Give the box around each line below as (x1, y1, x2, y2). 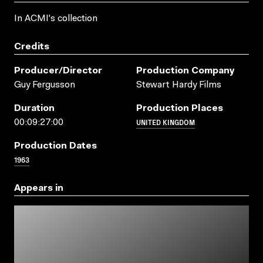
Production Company (136, 66, 235, 76)
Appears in (14, 183, 63, 193)
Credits (14, 42, 49, 52)
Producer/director (14, 66, 102, 76)
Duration (14, 103, 55, 113)
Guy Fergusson (14, 80, 75, 90)
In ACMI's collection (14, 14, 97, 23)
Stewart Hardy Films (136, 80, 221, 90)
